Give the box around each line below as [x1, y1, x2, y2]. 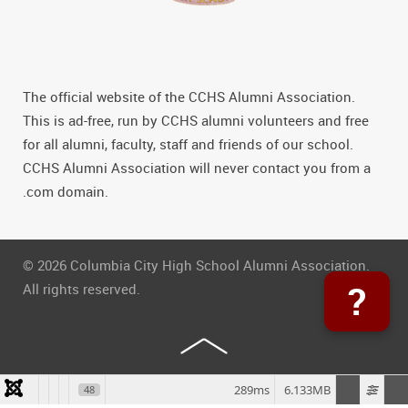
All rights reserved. [23, 280, 140, 299]
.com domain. [23, 182, 108, 201]
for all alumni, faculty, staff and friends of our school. [23, 135, 353, 154]
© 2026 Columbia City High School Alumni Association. [23, 256, 370, 275]
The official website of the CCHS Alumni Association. [23, 87, 355, 107]
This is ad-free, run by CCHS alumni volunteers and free [23, 111, 369, 130]
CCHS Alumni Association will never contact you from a [23, 158, 371, 178]
